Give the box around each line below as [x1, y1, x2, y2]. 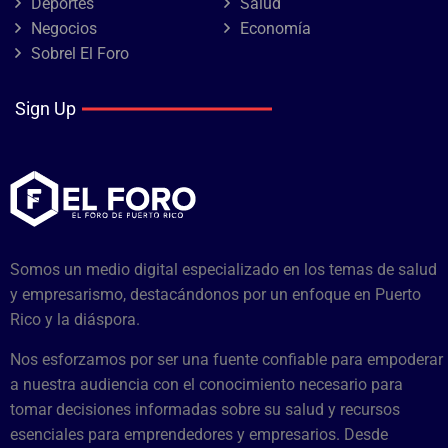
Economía [240, 19, 311, 38]
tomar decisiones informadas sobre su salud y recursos [10, 400, 400, 419]
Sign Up [15, 98, 76, 119]
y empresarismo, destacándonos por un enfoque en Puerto [10, 285, 421, 304]
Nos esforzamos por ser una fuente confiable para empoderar [10, 350, 443, 369]
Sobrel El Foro [31, 44, 129, 63]
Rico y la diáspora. [10, 310, 140, 329]
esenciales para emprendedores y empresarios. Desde [10, 425, 388, 444]
